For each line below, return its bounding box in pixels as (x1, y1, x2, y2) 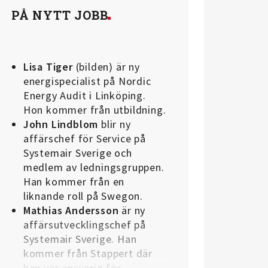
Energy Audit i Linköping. (23, 89, 146, 103)
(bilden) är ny (75, 60, 140, 74)
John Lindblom (23, 117, 99, 132)
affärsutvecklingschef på (23, 218, 146, 232)
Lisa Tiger (23, 60, 76, 74)
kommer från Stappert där (23, 246, 153, 261)
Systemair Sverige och (23, 146, 132, 160)
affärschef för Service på (23, 132, 146, 146)
